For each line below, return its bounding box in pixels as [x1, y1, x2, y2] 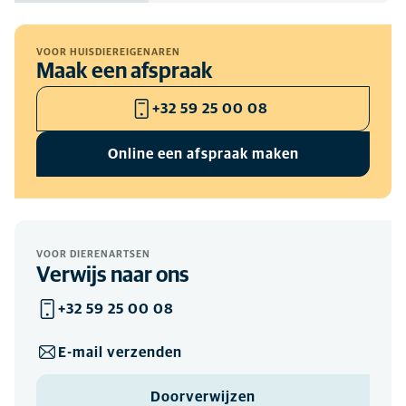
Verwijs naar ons [36, 265, 189, 286]
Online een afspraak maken [107, 146, 299, 161]
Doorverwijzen [150, 389, 256, 404]
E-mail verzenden [58, 344, 182, 360]
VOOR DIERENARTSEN [36, 249, 150, 259]
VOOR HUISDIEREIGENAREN [36, 47, 180, 57]
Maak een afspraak [36, 61, 213, 82]
